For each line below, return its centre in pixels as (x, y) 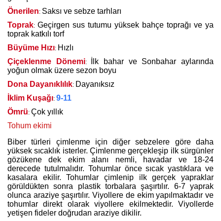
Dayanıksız (95, 84)
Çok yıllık (47, 112)
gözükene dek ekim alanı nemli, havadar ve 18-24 (110, 160)
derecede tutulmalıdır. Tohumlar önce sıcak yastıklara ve (110, 168)
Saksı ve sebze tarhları (82, 11)
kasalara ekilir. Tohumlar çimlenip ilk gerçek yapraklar (110, 177)
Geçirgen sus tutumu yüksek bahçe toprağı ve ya (126, 25)
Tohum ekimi (30, 126)
